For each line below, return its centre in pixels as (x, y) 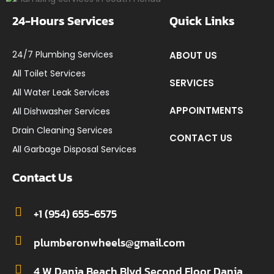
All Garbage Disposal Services (74, 149)
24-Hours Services (63, 21)
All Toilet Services (49, 73)
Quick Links (202, 21)
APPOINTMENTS (206, 110)
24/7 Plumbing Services (63, 54)
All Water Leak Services (61, 92)
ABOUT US (193, 55)
